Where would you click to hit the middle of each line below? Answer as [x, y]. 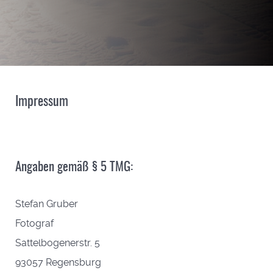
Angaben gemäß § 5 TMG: [74, 167]
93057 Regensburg [58, 262]
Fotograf [34, 223]
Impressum [42, 101]
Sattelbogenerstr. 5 [58, 243]
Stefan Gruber [47, 204]
